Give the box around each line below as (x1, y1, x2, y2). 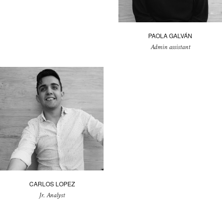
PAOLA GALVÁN (148, 31, 192, 40)
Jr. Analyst (39, 191, 65, 200)
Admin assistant (150, 43, 190, 52)
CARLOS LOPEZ (29, 179, 75, 188)
